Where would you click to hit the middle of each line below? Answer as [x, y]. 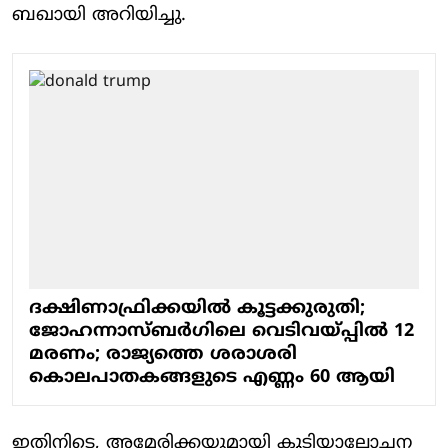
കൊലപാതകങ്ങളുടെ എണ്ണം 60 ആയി [212, 377]
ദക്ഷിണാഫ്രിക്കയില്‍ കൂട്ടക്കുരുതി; [197, 308]
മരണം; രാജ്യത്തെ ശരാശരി [163, 354]
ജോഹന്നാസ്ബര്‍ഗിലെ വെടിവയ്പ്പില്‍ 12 [221, 331]
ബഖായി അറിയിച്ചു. [99, 15]
